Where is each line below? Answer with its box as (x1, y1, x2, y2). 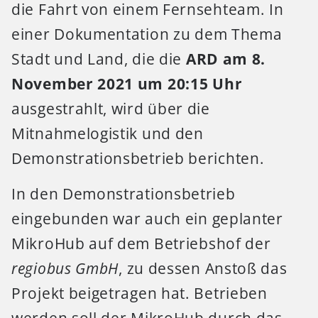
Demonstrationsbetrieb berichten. (11, 148, 265, 169)
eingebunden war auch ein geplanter (11, 208, 283, 229)
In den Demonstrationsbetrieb (11, 183, 236, 204)
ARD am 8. (185, 49, 266, 70)
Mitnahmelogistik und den (11, 124, 204, 144)
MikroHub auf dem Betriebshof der (11, 233, 271, 253)
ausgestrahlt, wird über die (11, 99, 210, 119)
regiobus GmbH (11, 258, 119, 278)
